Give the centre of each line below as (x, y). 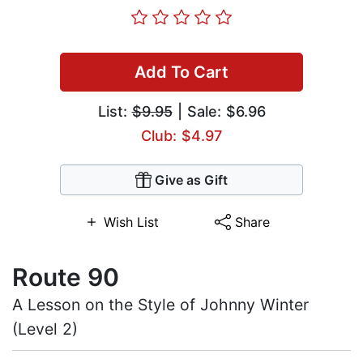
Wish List (131, 222)
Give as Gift (191, 180)
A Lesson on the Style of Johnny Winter (160, 305)
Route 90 (66, 278)
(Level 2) (45, 329)
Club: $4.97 (181, 136)
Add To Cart (181, 73)
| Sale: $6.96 (219, 112)
